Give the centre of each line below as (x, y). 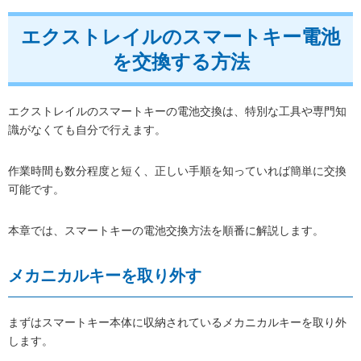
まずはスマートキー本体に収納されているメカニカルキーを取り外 (177, 322)
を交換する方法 (180, 61)
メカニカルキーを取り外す (105, 275)
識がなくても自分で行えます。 (87, 129)
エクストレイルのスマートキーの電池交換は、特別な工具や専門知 (177, 111)
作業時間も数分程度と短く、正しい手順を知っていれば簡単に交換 (177, 170)
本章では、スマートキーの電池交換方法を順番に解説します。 (166, 230)
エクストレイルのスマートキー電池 (180, 36)
